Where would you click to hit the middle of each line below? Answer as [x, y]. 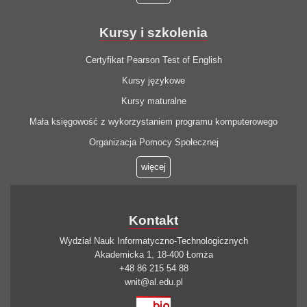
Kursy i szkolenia [153, 33]
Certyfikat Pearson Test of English [153, 60]
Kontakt [153, 221]
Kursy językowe [153, 81]
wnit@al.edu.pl [153, 282]
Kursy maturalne [153, 101]
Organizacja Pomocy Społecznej [153, 143]
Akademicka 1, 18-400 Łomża [153, 255]
